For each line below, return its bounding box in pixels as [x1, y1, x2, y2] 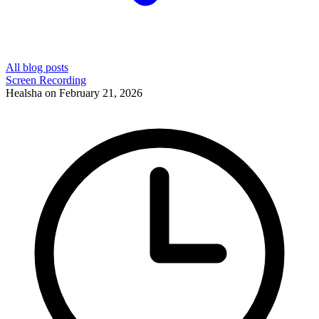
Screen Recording [6, 74, 86, 86]
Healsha [6, 87, 42, 99]
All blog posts [6, 61, 68, 73]
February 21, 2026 [59, 87, 142, 99]
